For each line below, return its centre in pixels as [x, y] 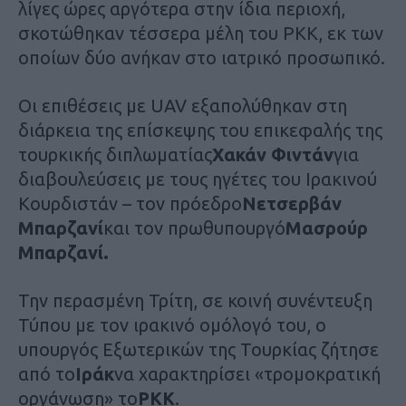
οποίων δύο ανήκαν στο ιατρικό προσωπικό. [202, 57]
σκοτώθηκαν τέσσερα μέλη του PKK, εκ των [201, 33]
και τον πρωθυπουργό [194, 227]
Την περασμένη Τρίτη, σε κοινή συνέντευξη [195, 300]
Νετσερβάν [292, 203]
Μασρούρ [327, 227]
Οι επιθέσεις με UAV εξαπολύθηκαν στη [183, 105]
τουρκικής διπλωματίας [115, 154]
